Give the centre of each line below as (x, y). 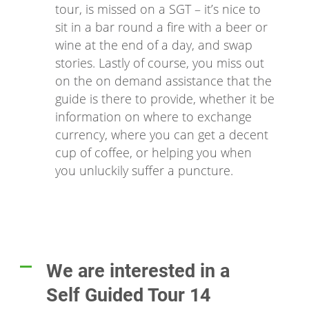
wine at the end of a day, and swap (154, 45)
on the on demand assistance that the (163, 81)
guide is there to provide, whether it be (165, 99)
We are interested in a (138, 271)
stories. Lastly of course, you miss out (160, 63)
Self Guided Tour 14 (128, 296)
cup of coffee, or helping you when (153, 153)
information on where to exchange (153, 117)
